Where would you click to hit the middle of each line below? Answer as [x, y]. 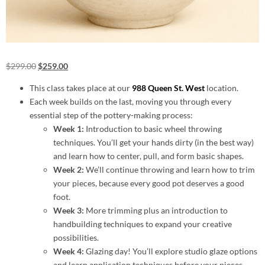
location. [222, 88]
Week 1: [69, 129]
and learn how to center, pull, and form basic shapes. [148, 156]
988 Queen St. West [168, 88]
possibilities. [76, 238]
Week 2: [69, 170]
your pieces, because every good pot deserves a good [149, 183]
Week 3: [69, 211]
